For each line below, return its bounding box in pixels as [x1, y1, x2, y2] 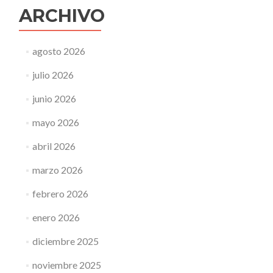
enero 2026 [32, 211, 80, 224]
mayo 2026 [32, 116, 79, 129]
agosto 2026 [32, 45, 85, 57]
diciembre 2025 [32, 235, 99, 247]
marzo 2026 [32, 164, 83, 176]
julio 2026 [32, 69, 74, 81]
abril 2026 [32, 140, 76, 152]
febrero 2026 [32, 188, 88, 200]
